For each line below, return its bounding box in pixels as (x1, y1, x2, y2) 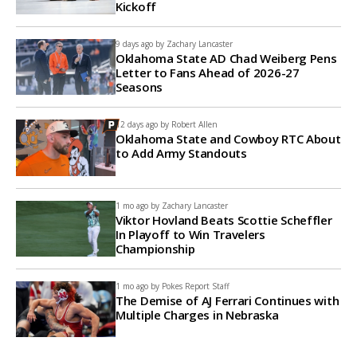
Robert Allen (171, 119, 218, 131)
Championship (116, 240, 195, 257)
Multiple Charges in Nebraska (116, 307, 279, 324)
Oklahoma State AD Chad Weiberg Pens (116, 50, 337, 67)
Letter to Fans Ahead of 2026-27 (116, 65, 300, 81)
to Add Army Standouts (116, 145, 247, 162)
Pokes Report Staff (162, 280, 229, 292)
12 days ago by (116, 119, 169, 131)
